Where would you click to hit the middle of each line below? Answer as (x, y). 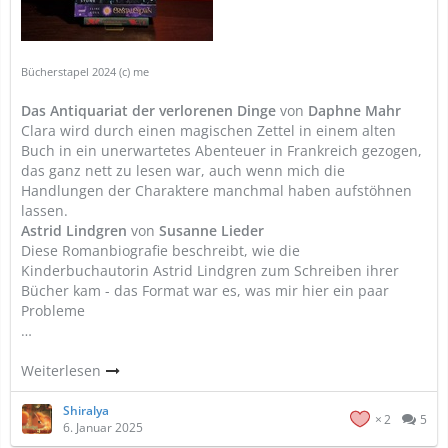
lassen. (44, 210)
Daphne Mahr (354, 110)
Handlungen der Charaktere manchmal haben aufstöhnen (216, 190)
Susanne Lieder (211, 230)
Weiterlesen (63, 370)
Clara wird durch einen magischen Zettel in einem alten (208, 130)
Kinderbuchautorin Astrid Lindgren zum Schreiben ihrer (210, 270)
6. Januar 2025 (103, 427)
